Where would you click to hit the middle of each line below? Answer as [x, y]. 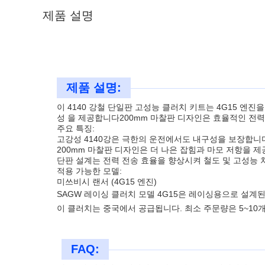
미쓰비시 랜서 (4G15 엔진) [107, 182]
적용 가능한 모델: [89, 171]
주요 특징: [76, 128]
